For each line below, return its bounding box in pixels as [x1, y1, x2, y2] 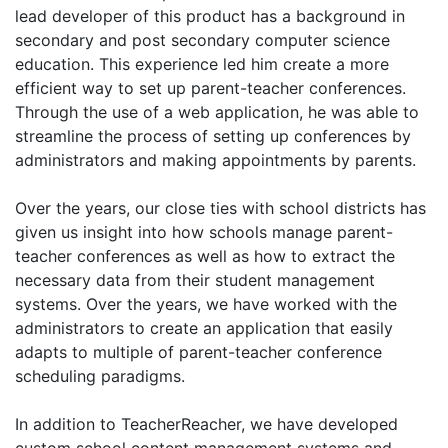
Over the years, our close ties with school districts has [15, 198, 426, 218]
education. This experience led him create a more [15, 54, 389, 74]
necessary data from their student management [15, 270, 375, 290]
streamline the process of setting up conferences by [15, 126, 411, 146]
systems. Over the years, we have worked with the [15, 294, 397, 314]
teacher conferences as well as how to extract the [15, 246, 395, 266]
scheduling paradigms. [15, 366, 185, 386]
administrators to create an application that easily [15, 318, 393, 338]
